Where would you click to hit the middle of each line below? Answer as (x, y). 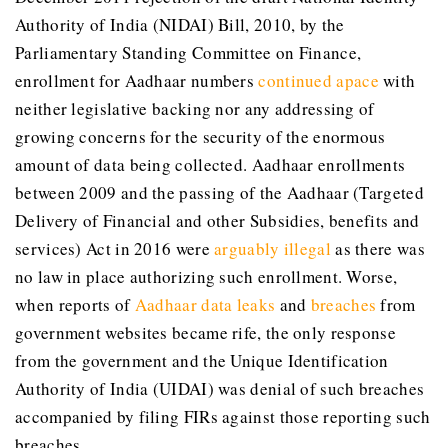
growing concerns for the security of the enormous (200, 137)
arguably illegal (272, 249)
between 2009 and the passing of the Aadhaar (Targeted (219, 193)
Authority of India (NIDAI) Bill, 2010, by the (180, 25)
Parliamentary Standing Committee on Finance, (188, 53)
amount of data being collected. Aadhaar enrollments (210, 165)
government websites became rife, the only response (205, 333)
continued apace (318, 81)
